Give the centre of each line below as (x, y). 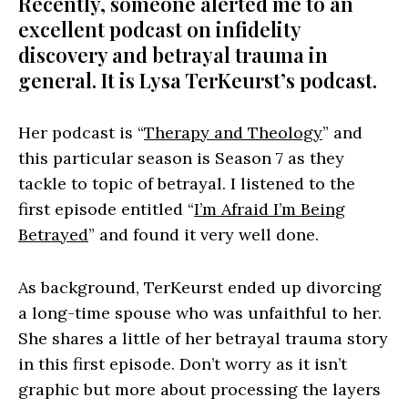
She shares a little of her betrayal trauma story (203, 338)
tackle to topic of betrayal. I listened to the (187, 183)
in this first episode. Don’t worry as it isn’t (183, 363)
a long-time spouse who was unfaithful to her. (200, 312)
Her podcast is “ (81, 132)
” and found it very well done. (204, 234)
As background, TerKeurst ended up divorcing (200, 287)
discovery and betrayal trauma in (173, 54)
